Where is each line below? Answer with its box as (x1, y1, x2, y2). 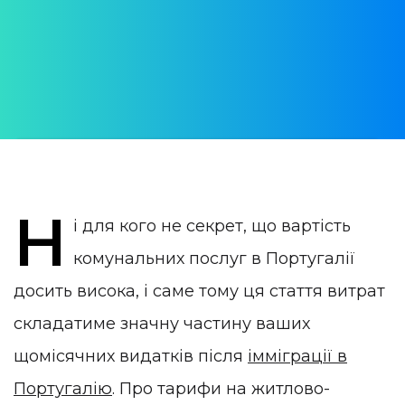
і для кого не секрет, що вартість (73, 215, 352, 236)
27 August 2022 (14, 106, 130, 124)
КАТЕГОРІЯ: (14, 144, 89, 158)
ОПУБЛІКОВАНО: (14, 86, 127, 100)
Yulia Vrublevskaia (14, 48, 144, 66)
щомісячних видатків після (14, 345, 248, 366)
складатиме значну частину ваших (14, 313, 310, 334)
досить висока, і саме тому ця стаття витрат (14, 280, 385, 301)
